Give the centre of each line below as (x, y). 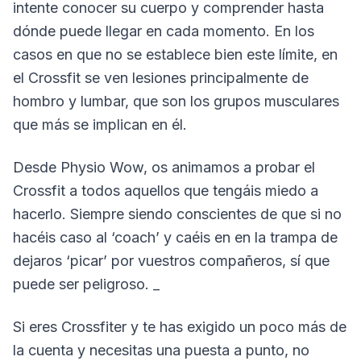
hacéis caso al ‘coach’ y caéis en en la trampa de (175, 237)
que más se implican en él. (100, 124)
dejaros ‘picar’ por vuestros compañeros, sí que (171, 261)
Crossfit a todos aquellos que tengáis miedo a (166, 191)
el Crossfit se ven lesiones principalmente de (161, 78)
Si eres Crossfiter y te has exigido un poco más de (180, 327)
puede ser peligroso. (83, 284)
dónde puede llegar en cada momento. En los (164, 31)
